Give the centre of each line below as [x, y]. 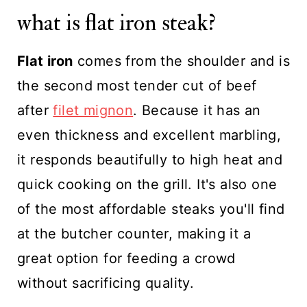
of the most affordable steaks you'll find [151, 209]
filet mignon [93, 110]
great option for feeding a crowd [126, 258]
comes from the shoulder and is [181, 61]
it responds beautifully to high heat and [149, 160]
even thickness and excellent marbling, [149, 135]
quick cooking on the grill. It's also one [147, 184]
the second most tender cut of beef [137, 86]
